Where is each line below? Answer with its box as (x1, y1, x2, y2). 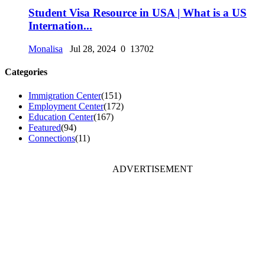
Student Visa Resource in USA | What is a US (28, 7, 247, 20)
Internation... (28, 20, 92, 33)
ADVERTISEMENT (112, 163, 193, 174)
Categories (5, 67, 47, 77)
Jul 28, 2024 (65, 44, 116, 54)
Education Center (28, 111, 93, 122)
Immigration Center (28, 90, 101, 101)
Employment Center (28, 101, 104, 111)
